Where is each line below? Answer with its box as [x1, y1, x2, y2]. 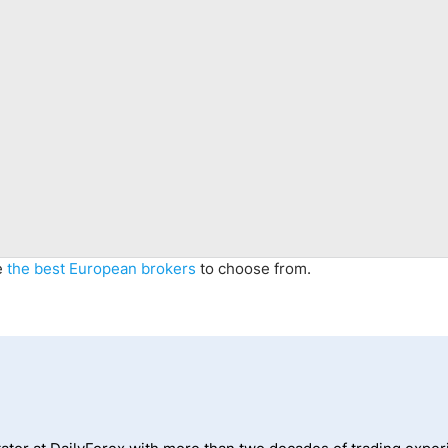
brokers [137, 259, 196, 278]
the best [7, 259, 69, 278]
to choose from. [196, 259, 311, 278]
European [69, 259, 137, 278]
